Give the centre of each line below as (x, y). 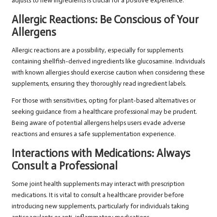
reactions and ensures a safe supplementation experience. (94, 134)
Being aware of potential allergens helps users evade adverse (99, 123)
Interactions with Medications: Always (101, 154)
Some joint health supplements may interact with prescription (98, 184)
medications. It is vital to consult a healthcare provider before (98, 195)
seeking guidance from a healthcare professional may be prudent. (104, 112)
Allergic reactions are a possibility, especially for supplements (97, 50)
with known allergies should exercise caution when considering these (108, 73)
